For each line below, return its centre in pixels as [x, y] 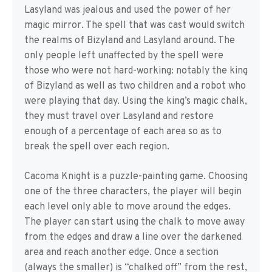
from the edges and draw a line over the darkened [133, 237]
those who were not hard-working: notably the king [136, 71]
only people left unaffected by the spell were [124, 56]
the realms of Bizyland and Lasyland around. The [130, 41]
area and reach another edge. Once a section [121, 253]
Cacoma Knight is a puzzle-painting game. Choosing [136, 177]
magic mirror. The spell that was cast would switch [134, 25]
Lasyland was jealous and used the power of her [127, 10]
